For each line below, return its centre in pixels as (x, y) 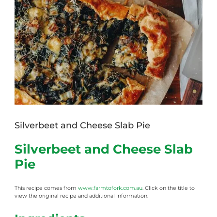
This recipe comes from (46, 188)
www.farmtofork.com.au (110, 188)
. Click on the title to (169, 188)
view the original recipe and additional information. (81, 196)
